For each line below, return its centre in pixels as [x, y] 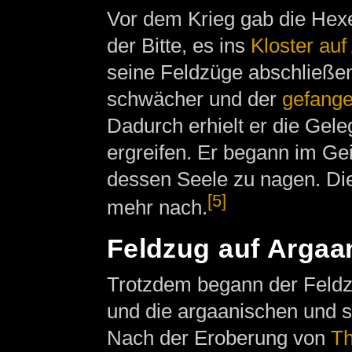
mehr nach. [157, 208]
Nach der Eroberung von [218, 337]
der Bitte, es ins [178, 46]
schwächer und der [194, 99]
